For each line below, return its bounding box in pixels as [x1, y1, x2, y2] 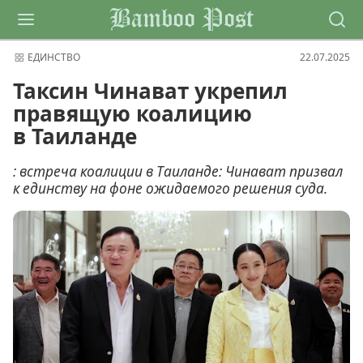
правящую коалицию [13, 98, 252, 128]
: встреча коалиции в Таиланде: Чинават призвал [13, 162, 343, 181]
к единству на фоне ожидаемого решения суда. [13, 179, 327, 198]
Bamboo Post [109, 6, 254, 32]
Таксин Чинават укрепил [13, 75, 288, 105]
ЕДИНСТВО [28, 50, 80, 64]
